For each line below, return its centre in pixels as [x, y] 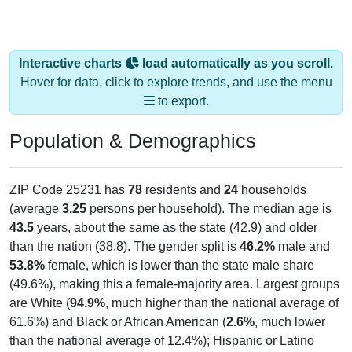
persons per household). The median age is [209, 208]
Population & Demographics [133, 140]
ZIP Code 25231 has [69, 189]
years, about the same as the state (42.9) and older [176, 227]
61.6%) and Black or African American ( [118, 321]
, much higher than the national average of [222, 302]
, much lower [290, 321]
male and [302, 246]
